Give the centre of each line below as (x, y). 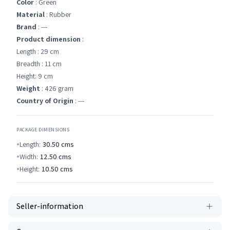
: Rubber (58, 14)
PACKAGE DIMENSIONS (43, 130)
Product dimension (49, 39)
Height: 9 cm (35, 76)
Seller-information (50, 206)
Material (31, 14)
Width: (29, 157)
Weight (28, 88)
